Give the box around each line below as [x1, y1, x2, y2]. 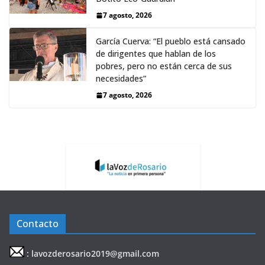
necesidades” [96, 73, 146, 85]
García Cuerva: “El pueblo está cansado [96, 35, 245, 47]
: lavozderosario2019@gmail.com [27, 248, 159, 259]
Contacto [17, 217, 59, 230]
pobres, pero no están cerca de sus [96, 60, 232, 72]
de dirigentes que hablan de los [96, 48, 216, 60]
